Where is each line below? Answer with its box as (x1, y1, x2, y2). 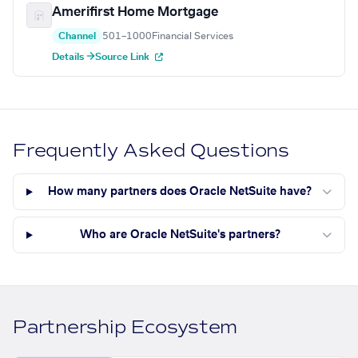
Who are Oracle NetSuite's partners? (79, 229, 280, 241)
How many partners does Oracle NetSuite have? (48, 186, 312, 198)
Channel (58, 31, 96, 42)
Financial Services (152, 31, 233, 42)
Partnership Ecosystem (13, 316, 238, 340)
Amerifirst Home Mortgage (52, 6, 218, 19)
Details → (52, 52, 95, 62)
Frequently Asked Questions (13, 139, 290, 163)
